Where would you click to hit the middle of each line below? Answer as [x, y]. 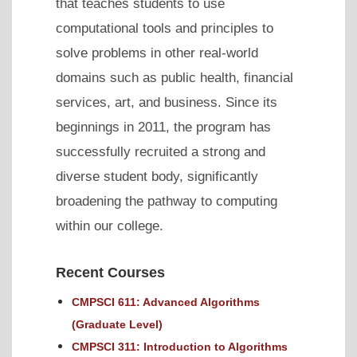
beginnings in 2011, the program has [163, 127]
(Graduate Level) [117, 325]
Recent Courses [110, 273]
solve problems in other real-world [157, 53]
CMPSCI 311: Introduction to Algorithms [180, 347]
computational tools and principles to [165, 29]
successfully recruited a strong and [161, 152]
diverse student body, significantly [157, 177]
